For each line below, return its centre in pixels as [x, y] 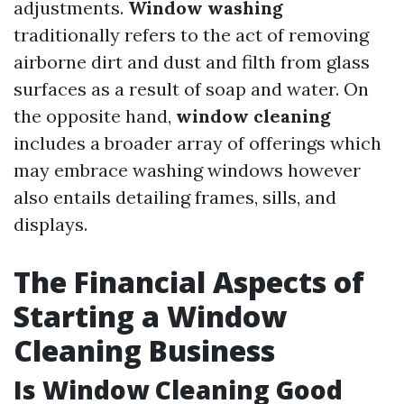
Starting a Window [150, 316]
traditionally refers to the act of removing [191, 35]
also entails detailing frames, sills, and [175, 197]
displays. [50, 224]
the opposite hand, [95, 116]
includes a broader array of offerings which [197, 143]
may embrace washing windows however [187, 170]
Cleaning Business [144, 350]
